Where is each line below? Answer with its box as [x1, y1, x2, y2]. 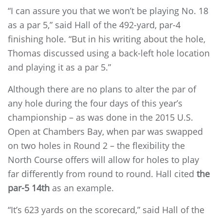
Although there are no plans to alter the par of [8, 83, 196, 95]
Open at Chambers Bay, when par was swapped [8, 126, 203, 137]
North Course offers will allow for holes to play [8, 154, 199, 165]
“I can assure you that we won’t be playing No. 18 [8, 5, 208, 17]
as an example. [50, 182, 114, 194]
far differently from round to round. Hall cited [8, 168, 197, 180]
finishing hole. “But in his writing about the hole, [8, 33, 205, 45]
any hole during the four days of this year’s [8, 97, 182, 109]
